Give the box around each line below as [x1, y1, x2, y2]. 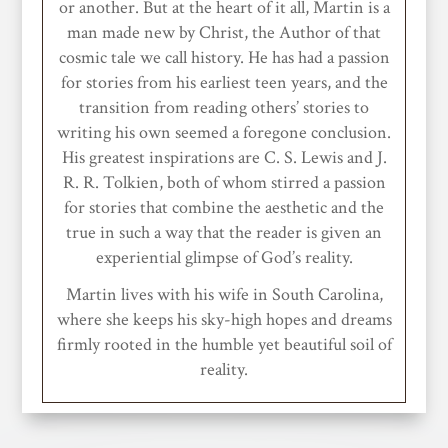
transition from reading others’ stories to [79, 95, 369, 119]
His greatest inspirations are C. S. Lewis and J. [61, 145, 387, 169]
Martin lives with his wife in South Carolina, [65, 282, 383, 306]
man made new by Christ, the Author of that [67, 20, 381, 44]
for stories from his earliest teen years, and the [60, 70, 388, 94]
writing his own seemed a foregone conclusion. [57, 120, 391, 144]
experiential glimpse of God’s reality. [95, 245, 353, 269]
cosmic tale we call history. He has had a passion [58, 45, 390, 69]
